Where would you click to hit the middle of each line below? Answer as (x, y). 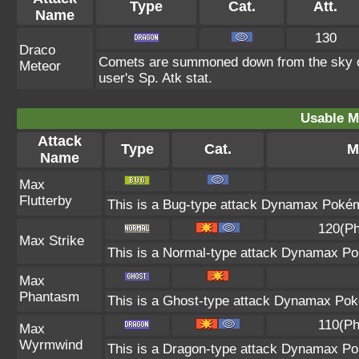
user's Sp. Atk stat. (155, 78)
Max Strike (52, 240)
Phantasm (49, 296)
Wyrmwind (51, 345)
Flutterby (46, 200)
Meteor (40, 66)
